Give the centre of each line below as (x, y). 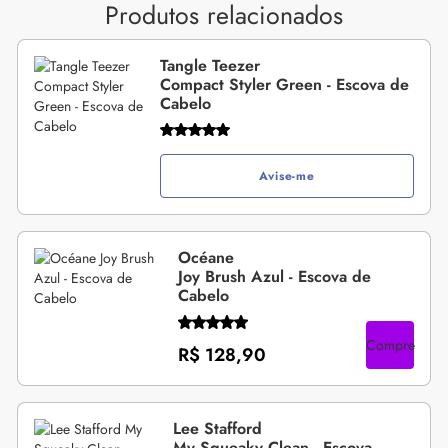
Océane (206, 257)
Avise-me (287, 175)
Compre (390, 344)
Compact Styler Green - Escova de (285, 84)
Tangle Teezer (210, 65)
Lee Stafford (217, 428)
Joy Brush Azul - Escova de (275, 276)
